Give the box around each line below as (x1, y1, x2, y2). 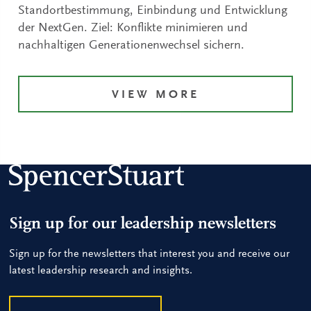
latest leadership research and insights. (9, 264, 193, 276)
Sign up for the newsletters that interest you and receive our (9, 248, 290, 260)
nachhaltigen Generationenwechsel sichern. (18, 39, 245, 52)
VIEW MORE (112, 89, 199, 101)
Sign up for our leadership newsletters (9, 215, 277, 233)
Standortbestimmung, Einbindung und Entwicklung (18, 4, 288, 17)
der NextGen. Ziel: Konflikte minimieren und (18, 22, 249, 35)
